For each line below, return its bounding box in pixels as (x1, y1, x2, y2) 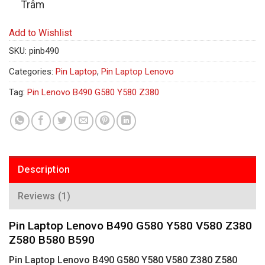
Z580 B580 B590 (9, 232, 95, 247)
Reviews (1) (18, 190, 71, 202)
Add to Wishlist (9, 27, 72, 38)
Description (18, 163, 70, 175)
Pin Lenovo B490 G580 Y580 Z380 (27, 86, 159, 98)
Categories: (9, 66, 56, 77)
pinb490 (29, 45, 59, 56)
